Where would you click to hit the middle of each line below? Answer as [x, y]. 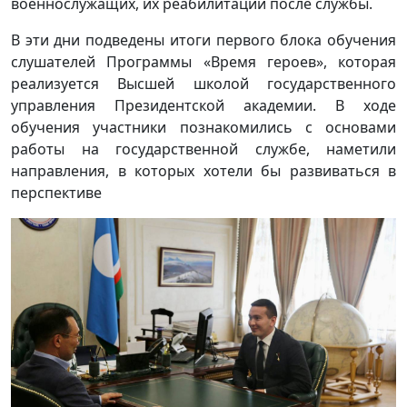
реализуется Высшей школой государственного [203, 83]
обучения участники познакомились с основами [203, 127]
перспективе [56, 192]
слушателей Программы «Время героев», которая [203, 61]
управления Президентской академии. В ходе [203, 105]
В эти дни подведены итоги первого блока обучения [203, 40]
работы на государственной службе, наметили [203, 149]
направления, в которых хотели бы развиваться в [203, 170]
